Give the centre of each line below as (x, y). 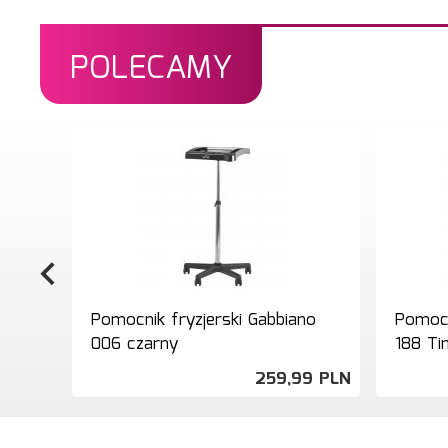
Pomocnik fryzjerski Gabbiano (203, 320)
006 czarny (134, 344)
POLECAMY (151, 68)
